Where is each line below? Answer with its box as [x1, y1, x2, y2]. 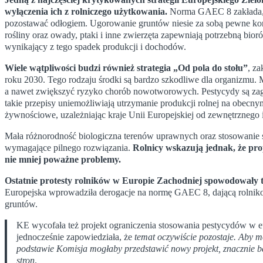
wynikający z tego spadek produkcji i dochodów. [5, 42, 186, 52]
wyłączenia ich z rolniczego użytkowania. [5, 6, 167, 17]
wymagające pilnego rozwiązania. [5, 143, 133, 153]
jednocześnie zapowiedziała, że [16, 232, 134, 242]
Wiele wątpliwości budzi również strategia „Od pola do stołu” [5, 63, 248, 73]
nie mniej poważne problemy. [5, 154, 121, 165]
